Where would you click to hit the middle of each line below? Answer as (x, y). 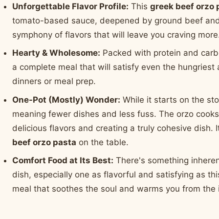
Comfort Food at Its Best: (63, 160)
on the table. (103, 142)
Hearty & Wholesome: (56, 53)
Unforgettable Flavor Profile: (71, 6)
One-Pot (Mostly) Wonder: (66, 99)
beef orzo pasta (44, 142)
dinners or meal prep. (54, 81)
